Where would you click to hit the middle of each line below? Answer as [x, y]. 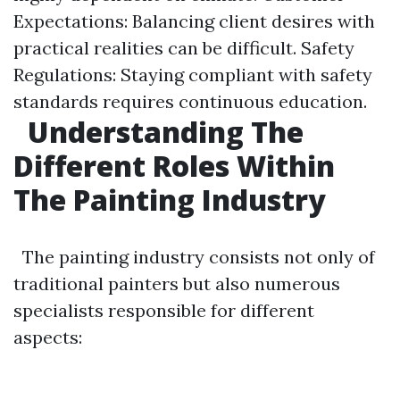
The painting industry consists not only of [194, 257]
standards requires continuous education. [190, 101]
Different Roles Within [174, 166]
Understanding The [162, 132]
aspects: [48, 337]
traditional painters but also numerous [177, 283]
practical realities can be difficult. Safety [184, 48]
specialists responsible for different [164, 310]
